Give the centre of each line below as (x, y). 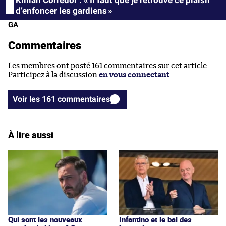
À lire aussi (31, 134)
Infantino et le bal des (155, 219)
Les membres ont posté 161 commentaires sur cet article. (108, 66)
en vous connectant (134, 75)
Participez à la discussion (53, 75)
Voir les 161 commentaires (84, 99)
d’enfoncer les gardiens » (64, 10)
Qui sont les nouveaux (45, 219)
